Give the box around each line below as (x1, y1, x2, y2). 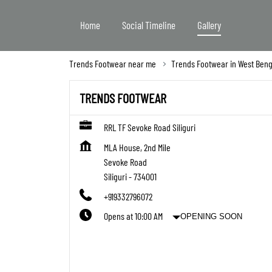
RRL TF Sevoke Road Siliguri (104, 121, 195, 134)
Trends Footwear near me (69, 58, 156, 70)
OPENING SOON (180, 211, 242, 221)
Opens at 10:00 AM (104, 210, 163, 222)
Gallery (197, 18, 221, 31)
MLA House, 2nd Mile (104, 141, 171, 154)
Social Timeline (122, 18, 175, 31)
